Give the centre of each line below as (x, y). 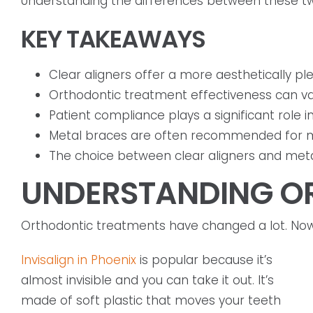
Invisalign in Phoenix (79, 260)
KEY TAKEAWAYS (113, 39)
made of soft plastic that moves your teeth (151, 301)
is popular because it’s (204, 260)
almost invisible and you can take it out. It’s (147, 281)
